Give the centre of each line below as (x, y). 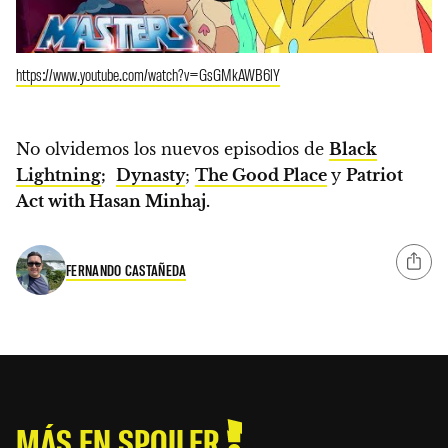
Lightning (58, 175)
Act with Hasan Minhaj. (113, 201)
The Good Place (261, 175)
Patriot (374, 175)
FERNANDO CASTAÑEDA (126, 269)
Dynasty (150, 175)
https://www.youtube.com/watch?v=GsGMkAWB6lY (148, 74)
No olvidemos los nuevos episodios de (172, 149)
